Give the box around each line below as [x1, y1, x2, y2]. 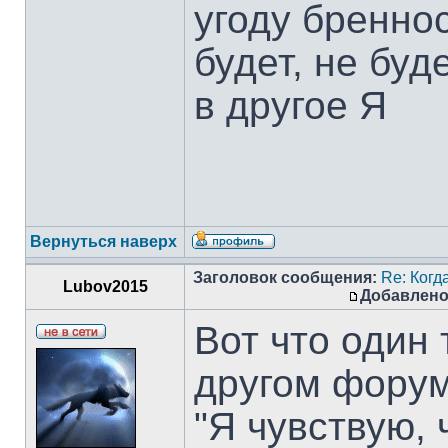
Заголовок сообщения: [193, 269, 377, 286]
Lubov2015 [62, 278, 148, 295]
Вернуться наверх [30, 233, 177, 250]
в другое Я [194, 83, 387, 127]
